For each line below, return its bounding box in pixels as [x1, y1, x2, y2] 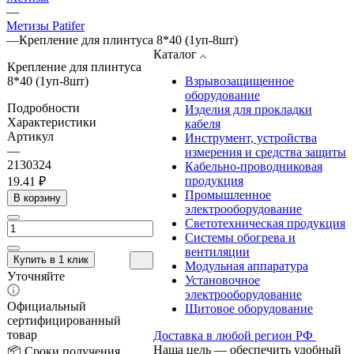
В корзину [13, 191, 61, 204]
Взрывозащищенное [185, 73, 294, 88]
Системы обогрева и [185, 230, 296, 244]
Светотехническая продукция [185, 216, 345, 230]
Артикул [7, 129, 54, 143]
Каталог [153, 47, 200, 61]
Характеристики [7, 115, 96, 129]
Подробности [7, 100, 80, 115]
